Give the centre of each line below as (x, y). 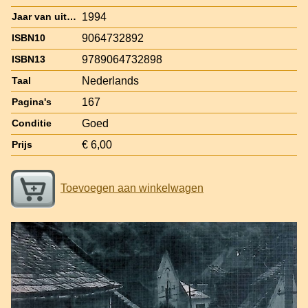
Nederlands (110, 80)
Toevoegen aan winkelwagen (132, 188)
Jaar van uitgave (71, 16)
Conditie (32, 123)
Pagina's (32, 102)
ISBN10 (29, 38)
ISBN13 (29, 59)
